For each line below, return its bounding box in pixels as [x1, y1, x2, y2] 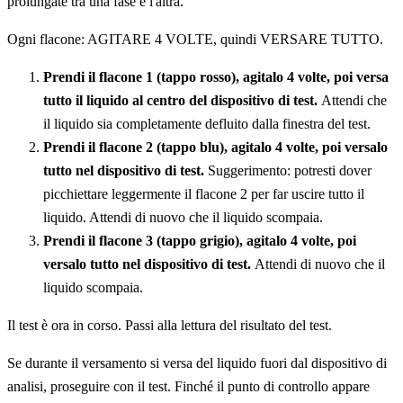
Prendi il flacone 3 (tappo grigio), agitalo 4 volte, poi [43, 233, 356, 249]
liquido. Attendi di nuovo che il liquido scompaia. [43, 210, 323, 226]
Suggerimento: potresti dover [208, 163, 372, 179]
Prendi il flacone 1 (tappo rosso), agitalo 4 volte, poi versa [43, 69, 389, 85]
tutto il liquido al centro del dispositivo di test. [43, 93, 321, 109]
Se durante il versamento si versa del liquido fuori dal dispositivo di [7, 355, 387, 372]
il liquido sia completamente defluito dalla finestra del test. [43, 116, 371, 132]
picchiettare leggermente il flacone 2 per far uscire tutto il [43, 186, 364, 202]
